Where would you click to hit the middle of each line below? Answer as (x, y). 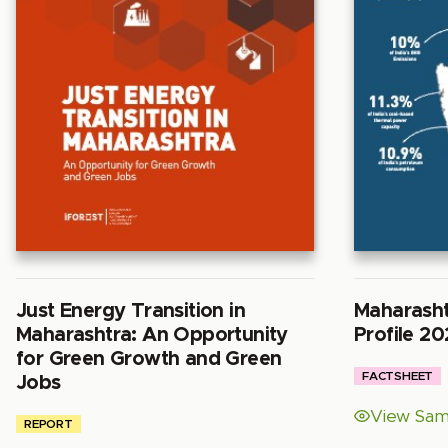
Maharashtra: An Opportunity (152, 334)
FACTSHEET (398, 375)
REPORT (48, 423)
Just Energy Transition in (130, 310)
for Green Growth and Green (149, 358)
